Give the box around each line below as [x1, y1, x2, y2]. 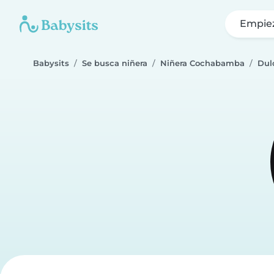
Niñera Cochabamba [160, 59, 245, 68]
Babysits [33, 59, 69, 68]
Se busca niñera [82, 59, 147, 68]
